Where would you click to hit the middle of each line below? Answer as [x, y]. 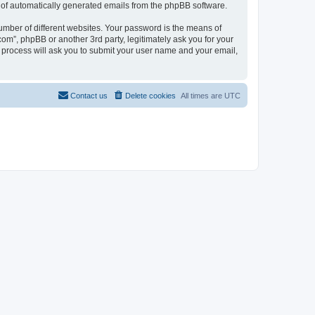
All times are [202, 95]
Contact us [89, 95]
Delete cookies [150, 95]
